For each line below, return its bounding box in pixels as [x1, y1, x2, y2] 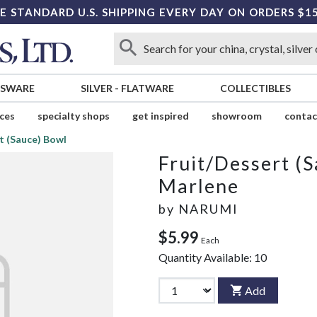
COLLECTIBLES [219, 82, 291, 95]
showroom [211, 110, 262, 122]
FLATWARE [120, 82, 174, 95]
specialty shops [37, 110, 110, 122]
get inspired [132, 110, 189, 122]
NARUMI [178, 201, 238, 217]
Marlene [158, 174, 239, 198]
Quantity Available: [158, 250, 254, 265]
